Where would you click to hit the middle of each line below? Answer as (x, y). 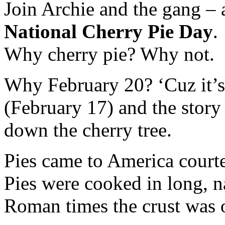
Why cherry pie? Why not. (109, 54)
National (40, 31)
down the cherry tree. (88, 130)
